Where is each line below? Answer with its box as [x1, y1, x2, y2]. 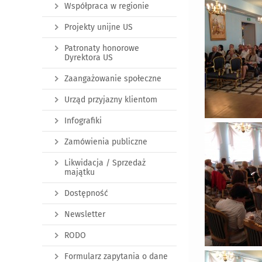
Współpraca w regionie [64, 1, 149, 11]
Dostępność [64, 188, 108, 198]
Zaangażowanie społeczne [64, 74, 161, 84]
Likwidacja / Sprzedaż [64, 158, 146, 168]
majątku [64, 167, 95, 177]
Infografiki [64, 116, 102, 126]
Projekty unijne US [64, 22, 133, 32]
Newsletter [64, 209, 105, 219]
